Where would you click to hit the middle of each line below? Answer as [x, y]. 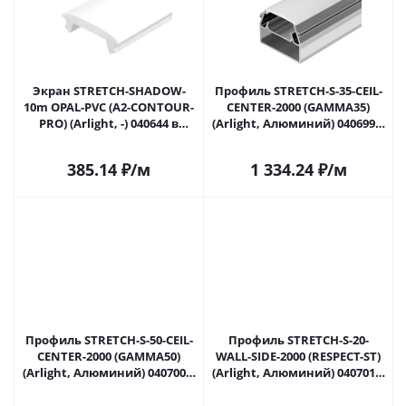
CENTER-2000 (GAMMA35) [298, 107]
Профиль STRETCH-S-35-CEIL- [298, 91]
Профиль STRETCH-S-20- [298, 340]
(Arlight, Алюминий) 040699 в [298, 123]
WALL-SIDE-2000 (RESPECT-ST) [298, 356]
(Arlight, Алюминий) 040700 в [109, 372]
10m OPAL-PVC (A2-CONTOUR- [109, 107]
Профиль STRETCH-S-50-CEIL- [109, 340]
